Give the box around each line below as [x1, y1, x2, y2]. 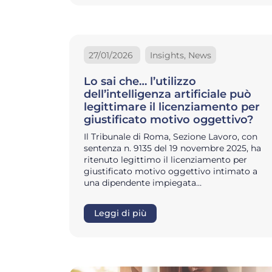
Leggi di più [94, 208, 146, 219]
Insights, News [150, 49, 211, 61]
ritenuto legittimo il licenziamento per [84, 154, 247, 166]
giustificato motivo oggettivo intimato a [84, 166, 257, 177]
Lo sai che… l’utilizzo [84, 75, 196, 89]
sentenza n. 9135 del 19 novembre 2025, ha [84, 143, 261, 154]
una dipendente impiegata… [84, 177, 202, 189]
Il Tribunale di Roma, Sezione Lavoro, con [84, 131, 257, 143]
